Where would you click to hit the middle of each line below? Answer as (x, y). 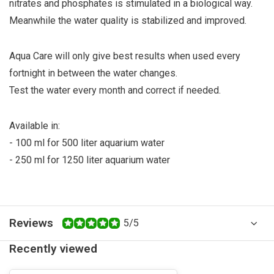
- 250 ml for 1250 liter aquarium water (90, 160)
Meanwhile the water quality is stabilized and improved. (128, 20)
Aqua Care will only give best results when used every (125, 56)
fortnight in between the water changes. (93, 73)
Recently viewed (53, 249)
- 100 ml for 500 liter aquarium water (87, 143)
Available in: (35, 126)
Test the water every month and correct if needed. (115, 90)
